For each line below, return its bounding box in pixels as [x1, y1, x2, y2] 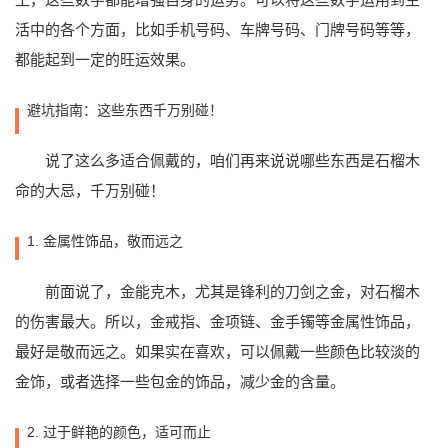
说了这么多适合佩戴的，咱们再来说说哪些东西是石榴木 [45, 152, 420, 170]
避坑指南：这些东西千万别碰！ [27, 102, 223, 119]
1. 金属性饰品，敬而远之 [27, 233, 183, 250]
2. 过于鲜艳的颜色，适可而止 [27, 424, 211, 441]
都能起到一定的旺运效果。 [15, 51, 195, 69]
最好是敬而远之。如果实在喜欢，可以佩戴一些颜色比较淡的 [15, 343, 420, 361]
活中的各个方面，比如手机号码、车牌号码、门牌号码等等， [15, 21, 420, 39]
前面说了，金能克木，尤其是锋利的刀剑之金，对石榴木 [45, 283, 420, 301]
